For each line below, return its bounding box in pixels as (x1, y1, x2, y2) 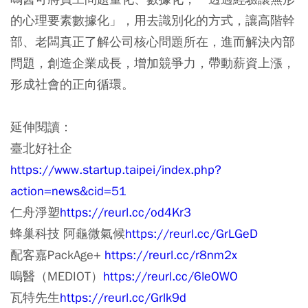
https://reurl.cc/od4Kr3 (60, 204, 191, 220)
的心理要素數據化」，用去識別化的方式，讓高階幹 (10, 12, 295, 28)
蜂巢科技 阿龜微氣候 (10, 225, 125, 241)
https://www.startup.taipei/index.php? (10, 162, 221, 177)
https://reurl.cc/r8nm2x (104, 247, 237, 263)
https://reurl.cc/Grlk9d (60, 289, 186, 305)
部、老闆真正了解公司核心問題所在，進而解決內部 (10, 34, 295, 49)
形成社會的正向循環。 (10, 76, 134, 92)
